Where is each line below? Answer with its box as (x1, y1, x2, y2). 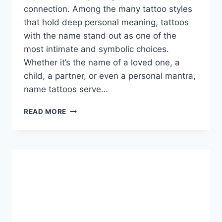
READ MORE (24, 108, 67, 116)
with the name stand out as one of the (24, 31, 176, 41)
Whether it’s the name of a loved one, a (24, 57, 180, 68)
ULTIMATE (66, 157, 103, 166)
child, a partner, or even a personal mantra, (24, 71, 196, 81)
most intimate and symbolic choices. (24, 44, 169, 55)
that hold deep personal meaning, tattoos (24, 17, 189, 28)
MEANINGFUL (66, 188, 114, 197)
